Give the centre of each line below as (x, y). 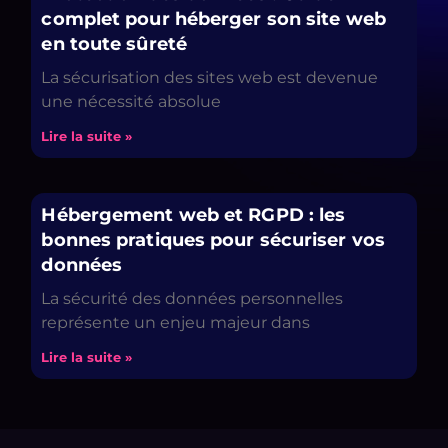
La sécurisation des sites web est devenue (210, 77)
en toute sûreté (114, 43)
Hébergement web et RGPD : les (193, 214)
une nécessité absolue (131, 101)
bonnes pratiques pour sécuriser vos (213, 239)
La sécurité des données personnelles (192, 298)
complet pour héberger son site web (213, 18)
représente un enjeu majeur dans (176, 322)
